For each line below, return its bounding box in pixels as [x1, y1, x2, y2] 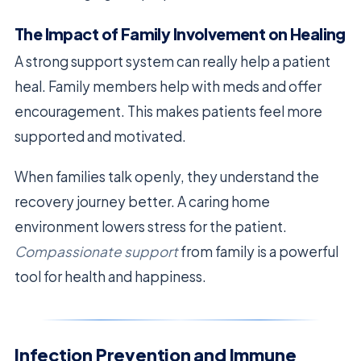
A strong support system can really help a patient [15, 52, 330, 71]
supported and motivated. [15, 127, 186, 146]
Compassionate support [15, 243, 178, 261]
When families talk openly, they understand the [15, 168, 319, 186]
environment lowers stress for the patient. [15, 218, 287, 236]
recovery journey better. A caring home [15, 193, 270, 211]
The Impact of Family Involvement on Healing [15, 23, 346, 44]
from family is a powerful [178, 243, 338, 261]
